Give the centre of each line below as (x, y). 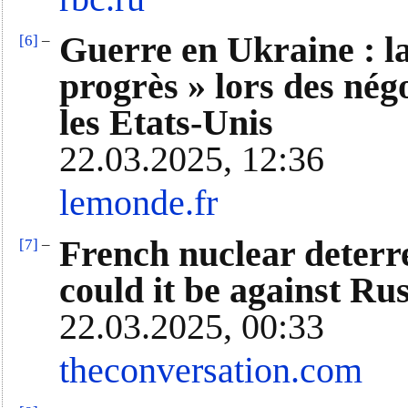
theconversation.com (211, 371)
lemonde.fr (138, 204)
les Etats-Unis (166, 123)
